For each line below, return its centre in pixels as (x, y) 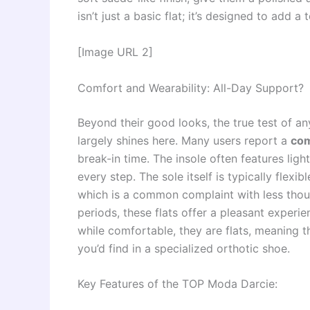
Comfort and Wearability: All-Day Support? (191, 88)
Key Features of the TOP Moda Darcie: (177, 284)
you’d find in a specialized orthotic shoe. (184, 248)
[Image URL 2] (115, 52)
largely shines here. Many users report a (184, 140)
